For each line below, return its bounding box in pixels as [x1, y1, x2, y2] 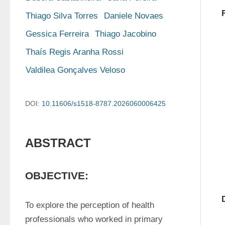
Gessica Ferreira [26, 29, 89, 39]
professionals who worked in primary [25, 214, 163, 224]
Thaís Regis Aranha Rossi [26, 47, 124, 57]
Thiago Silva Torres [26, 11, 98, 21]
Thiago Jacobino [95, 29, 156, 39]
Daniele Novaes [104, 11, 163, 21]
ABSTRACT [25, 136, 91, 150]
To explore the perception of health [25, 200, 154, 210]
